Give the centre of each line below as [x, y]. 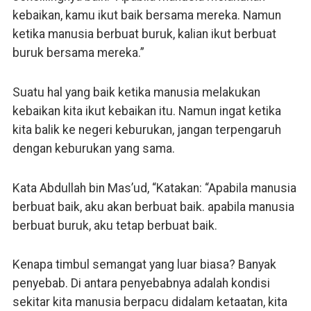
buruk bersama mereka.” [78, 52]
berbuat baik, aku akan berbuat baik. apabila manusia [153, 207]
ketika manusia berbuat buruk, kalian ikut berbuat [144, 34]
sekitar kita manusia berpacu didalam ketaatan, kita [150, 302]
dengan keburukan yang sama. [93, 148]
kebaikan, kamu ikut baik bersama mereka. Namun [146, 15]
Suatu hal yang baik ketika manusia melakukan [136, 92]
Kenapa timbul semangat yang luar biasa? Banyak [144, 265]
